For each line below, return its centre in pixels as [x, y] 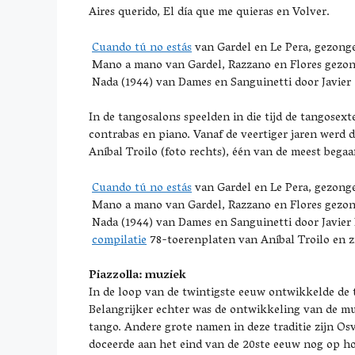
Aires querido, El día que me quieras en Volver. [209, 13]
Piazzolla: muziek [137, 276]
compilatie [119, 240]
